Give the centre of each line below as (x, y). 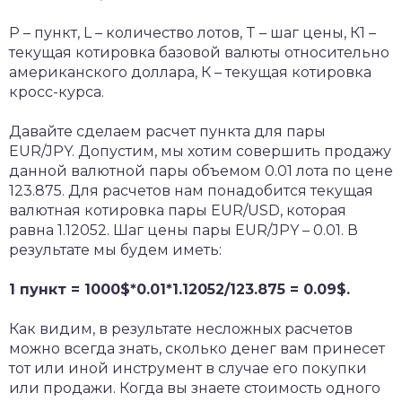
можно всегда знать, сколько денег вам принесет (197, 349)
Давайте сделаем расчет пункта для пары (167, 131)
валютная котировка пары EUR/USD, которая (178, 210)
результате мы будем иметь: (115, 250)
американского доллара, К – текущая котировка (190, 72)
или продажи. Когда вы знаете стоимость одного (195, 388)
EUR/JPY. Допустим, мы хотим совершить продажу (200, 151)
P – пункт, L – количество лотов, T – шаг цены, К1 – (192, 33)
